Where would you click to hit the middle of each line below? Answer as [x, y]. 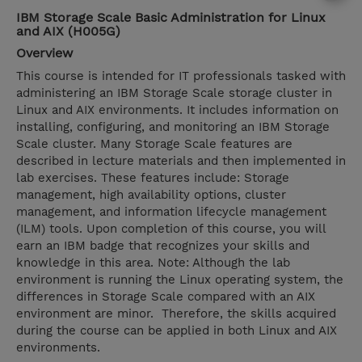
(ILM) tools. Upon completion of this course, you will [171, 229]
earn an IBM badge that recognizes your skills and [163, 246]
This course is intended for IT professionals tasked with [181, 76]
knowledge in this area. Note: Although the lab [153, 263]
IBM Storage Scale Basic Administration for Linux [171, 18]
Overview [44, 53]
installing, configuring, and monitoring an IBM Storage [173, 127]
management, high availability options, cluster [151, 195]
